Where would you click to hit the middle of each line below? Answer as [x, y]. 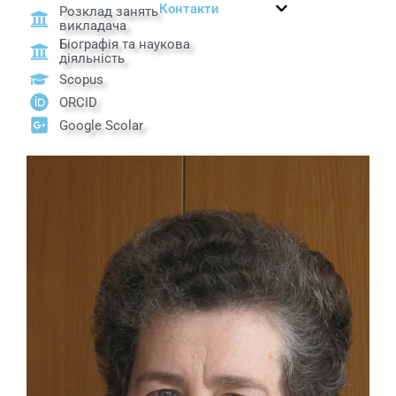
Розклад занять [109, 12]
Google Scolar [102, 125]
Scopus [82, 79]
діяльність [92, 59]
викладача [93, 26]
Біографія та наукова [125, 45]
